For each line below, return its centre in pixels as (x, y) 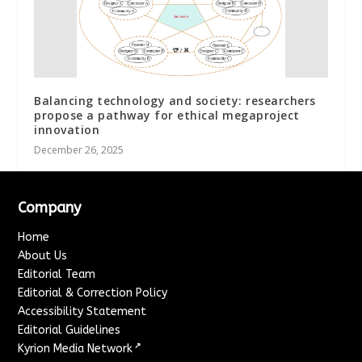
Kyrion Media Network (76, 348)
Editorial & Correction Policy (93, 293)
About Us (43, 255)
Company (50, 207)
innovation (67, 129)
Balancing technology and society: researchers (175, 100)
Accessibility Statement (82, 311)
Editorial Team (57, 274)
